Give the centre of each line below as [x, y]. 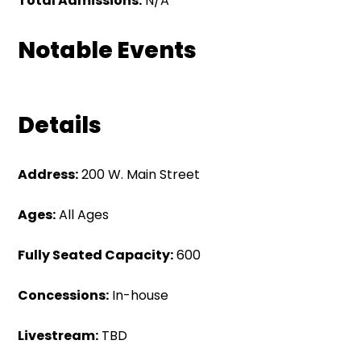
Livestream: [58, 336]
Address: [48, 174]
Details [60, 125]
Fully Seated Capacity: [96, 255]
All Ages [83, 215]
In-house [139, 295]
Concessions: [64, 295]
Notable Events [108, 50]
